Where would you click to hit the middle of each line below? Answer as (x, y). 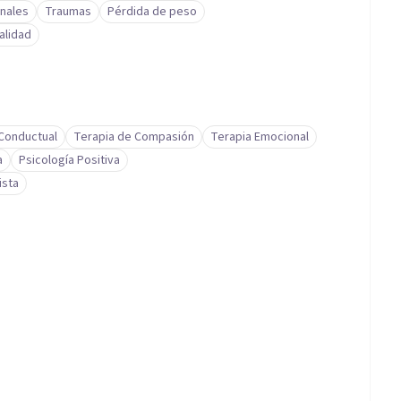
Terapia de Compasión (134, 137)
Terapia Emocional (260, 137)
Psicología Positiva (69, 160)
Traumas (68, 12)
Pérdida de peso (152, 12)
